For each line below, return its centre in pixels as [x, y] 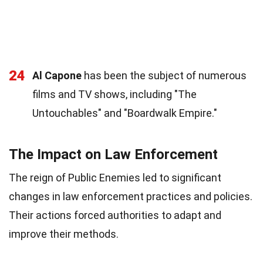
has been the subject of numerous [164, 75]
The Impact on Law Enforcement [113, 154]
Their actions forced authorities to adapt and [115, 215]
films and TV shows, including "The [114, 94]
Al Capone [57, 75]
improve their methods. [64, 234]
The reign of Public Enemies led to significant [115, 177]
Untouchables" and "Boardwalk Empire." [125, 113]
